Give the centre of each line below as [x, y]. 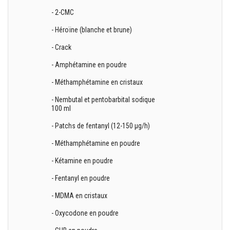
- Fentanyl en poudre [81, 178]
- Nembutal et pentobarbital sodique [103, 100]
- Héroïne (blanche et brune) [92, 30]
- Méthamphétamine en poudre [96, 143]
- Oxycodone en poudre [85, 213]
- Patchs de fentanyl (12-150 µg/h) [101, 126]
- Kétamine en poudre [82, 161]
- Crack [62, 47]
